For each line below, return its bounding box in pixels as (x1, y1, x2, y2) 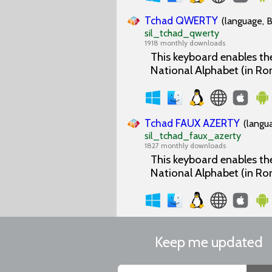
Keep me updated (155, 233, 263, 251)
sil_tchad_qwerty (144, 27, 219, 39)
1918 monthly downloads (144, 38, 225, 47)
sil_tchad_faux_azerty (144, 130, 241, 141)
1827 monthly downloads (144, 141, 226, 150)
